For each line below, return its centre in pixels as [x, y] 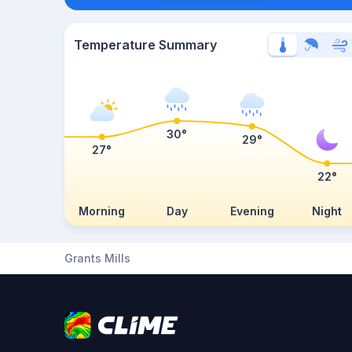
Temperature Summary [145, 45]
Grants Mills [97, 258]
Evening [252, 211]
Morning [102, 211]
